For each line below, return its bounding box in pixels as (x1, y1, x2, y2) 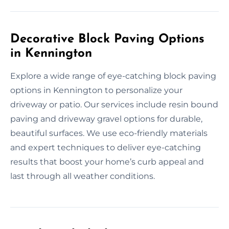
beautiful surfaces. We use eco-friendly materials (10, 128, 208, 138)
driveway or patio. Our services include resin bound (10, 99, 218, 109)
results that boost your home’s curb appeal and (10, 156, 204, 167)
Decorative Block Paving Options (10, 33, 204, 45)
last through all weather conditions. (10, 171, 155, 181)
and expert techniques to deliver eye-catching (10, 142, 201, 152)
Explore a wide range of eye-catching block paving (10, 71, 216, 81)
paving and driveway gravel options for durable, (10, 113, 202, 124)
